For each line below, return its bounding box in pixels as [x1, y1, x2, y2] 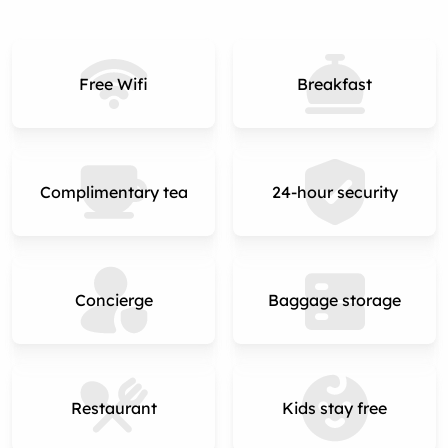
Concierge [74, 290, 153, 310]
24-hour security [271, 182, 398, 202]
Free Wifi [79, 74, 148, 94]
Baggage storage [268, 290, 401, 310]
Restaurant [70, 398, 157, 418]
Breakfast [297, 74, 372, 94]
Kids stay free [282, 398, 387, 418]
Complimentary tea [39, 182, 188, 202]
